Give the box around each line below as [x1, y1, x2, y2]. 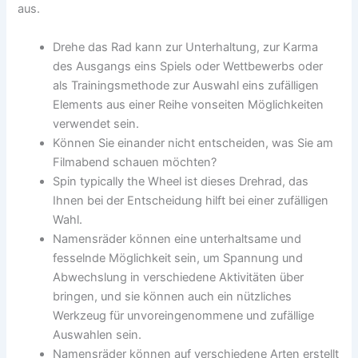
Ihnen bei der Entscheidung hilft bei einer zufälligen [53, 193, 329, 208]
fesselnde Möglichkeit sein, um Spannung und [53, 250, 304, 265]
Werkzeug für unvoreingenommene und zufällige [53, 308, 315, 323]
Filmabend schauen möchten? [53, 154, 217, 169]
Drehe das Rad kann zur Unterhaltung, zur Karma [53, 39, 319, 54]
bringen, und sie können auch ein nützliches [53, 288, 292, 304]
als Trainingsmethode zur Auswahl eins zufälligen [53, 78, 320, 93]
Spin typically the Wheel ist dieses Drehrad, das [53, 173, 309, 189]
